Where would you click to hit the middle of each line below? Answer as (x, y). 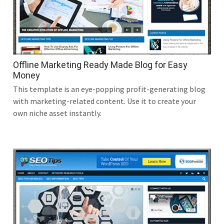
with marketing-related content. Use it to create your (104, 101)
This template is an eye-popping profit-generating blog (109, 89)
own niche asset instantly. (57, 113)
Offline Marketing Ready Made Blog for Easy (100, 64)
